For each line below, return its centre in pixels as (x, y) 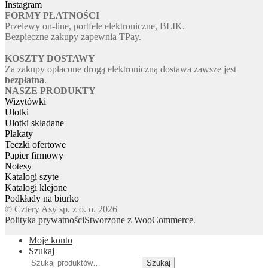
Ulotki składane (34, 123)
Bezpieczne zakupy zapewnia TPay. (73, 37)
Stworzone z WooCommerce (139, 220)
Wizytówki (25, 102)
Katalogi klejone (36, 188)
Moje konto (51, 240)
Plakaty (19, 134)
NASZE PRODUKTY (50, 91)
